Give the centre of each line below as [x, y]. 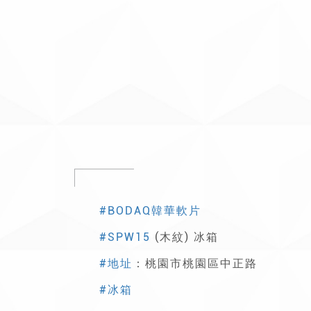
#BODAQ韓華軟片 [150, 210]
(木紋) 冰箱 [185, 237]
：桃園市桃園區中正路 [195, 263]
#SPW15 [125, 237]
